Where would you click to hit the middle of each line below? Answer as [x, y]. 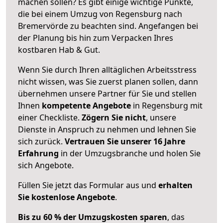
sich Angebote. [46, 165]
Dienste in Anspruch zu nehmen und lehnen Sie [107, 129]
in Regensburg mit [167, 105]
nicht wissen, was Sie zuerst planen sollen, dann [108, 81]
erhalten [175, 185]
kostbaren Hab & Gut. [59, 50]
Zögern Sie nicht [114, 117]
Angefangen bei [168, 26]
